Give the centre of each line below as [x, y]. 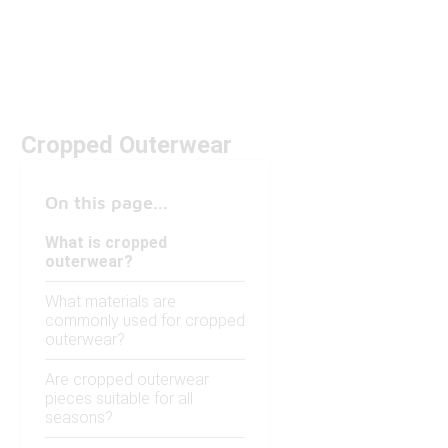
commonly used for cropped [145, 321]
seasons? [79, 418]
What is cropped [106, 243]
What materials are [110, 302]
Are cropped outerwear [127, 380]
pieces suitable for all [119, 399]
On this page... [106, 203]
